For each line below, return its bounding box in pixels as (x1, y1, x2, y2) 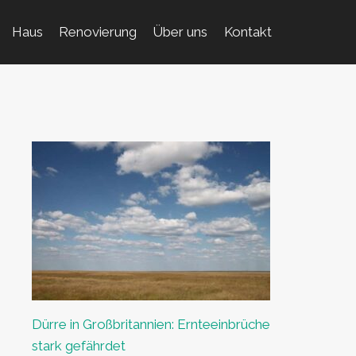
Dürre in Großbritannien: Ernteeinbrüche (31, 316, 270, 332)
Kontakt (223, 24, 272, 40)
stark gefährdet (31, 338, 126, 354)
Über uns (153, 24, 208, 40)
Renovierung (59, 24, 137, 40)
